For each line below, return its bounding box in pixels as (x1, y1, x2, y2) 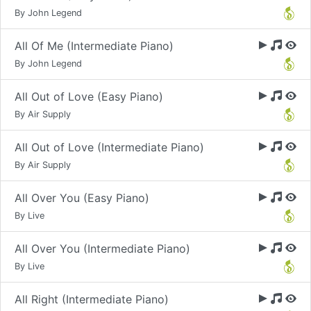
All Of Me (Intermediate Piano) (15, 39, 174, 53)
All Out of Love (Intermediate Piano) (15, 140, 204, 154)
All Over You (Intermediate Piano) (15, 242, 190, 255)
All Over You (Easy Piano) (15, 191, 149, 205)
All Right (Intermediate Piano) (15, 292, 169, 306)
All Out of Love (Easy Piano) (15, 90, 163, 103)
